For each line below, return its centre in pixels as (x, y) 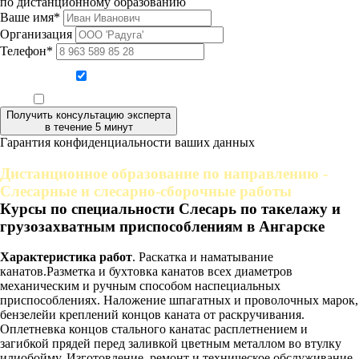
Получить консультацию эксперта (89, 115)
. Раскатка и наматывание (203, 257)
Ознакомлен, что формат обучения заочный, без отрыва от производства (189, 101)
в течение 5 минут (89, 127)
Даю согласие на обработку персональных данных (189, 77)
